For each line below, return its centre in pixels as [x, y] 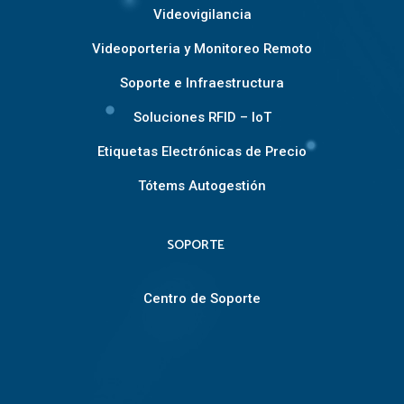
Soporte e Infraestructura [202, 83]
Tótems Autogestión [202, 186]
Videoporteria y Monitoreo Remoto [202, 49]
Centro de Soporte [202, 299]
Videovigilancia [202, 15]
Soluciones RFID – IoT [202, 118]
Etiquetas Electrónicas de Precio [202, 152]
